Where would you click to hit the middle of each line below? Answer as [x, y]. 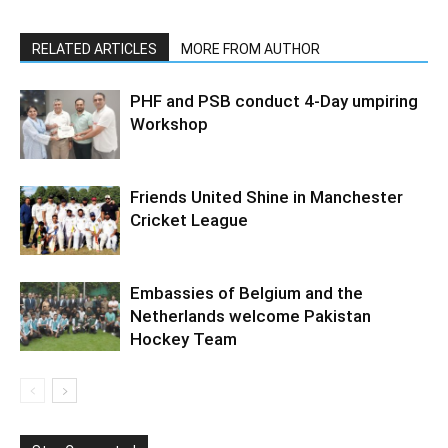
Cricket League [189, 220]
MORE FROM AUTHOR [250, 49]
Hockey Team [183, 339]
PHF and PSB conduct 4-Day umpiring [274, 101]
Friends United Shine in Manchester [266, 197]
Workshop [169, 124]
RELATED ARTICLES [94, 49]
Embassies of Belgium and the [246, 293]
